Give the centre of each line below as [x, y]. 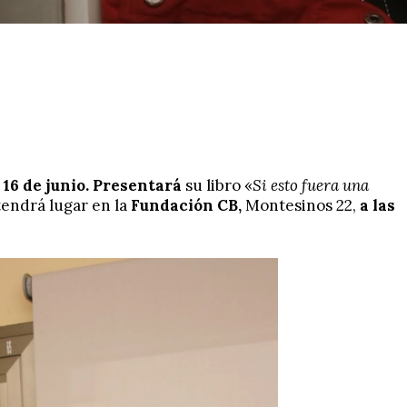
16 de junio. [46, 185]
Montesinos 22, [303, 205]
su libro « [217, 185]
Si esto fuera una [311, 185]
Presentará [137, 185]
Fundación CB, [186, 205]
